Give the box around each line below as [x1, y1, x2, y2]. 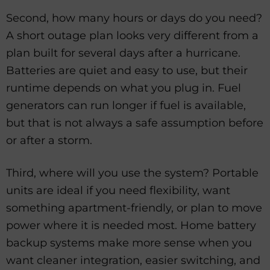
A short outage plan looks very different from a [6, 28, 259, 42]
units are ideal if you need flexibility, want [6, 184, 230, 198]
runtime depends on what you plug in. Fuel [6, 81, 241, 95]
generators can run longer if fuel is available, [6, 98, 246, 112]
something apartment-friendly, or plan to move [6, 201, 262, 215]
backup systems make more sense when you [6, 236, 252, 250]
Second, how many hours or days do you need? [6, 11, 262, 25]
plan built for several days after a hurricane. [6, 46, 240, 60]
